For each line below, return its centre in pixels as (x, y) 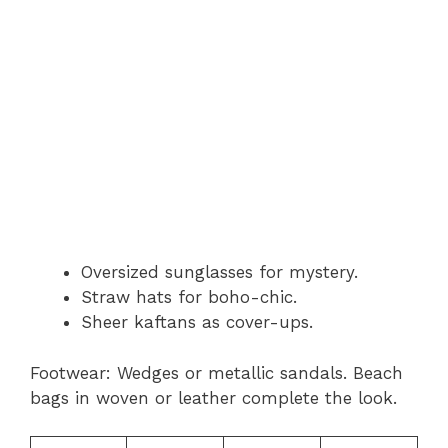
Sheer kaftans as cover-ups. (197, 322)
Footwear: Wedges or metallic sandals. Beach (216, 372)
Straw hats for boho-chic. (189, 297)
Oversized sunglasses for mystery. (219, 272)
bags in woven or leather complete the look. (213, 397)
